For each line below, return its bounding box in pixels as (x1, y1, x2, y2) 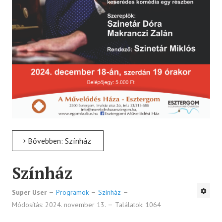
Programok (56, 188, 89, 197)
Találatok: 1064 (115, 200, 161, 210)
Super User (12, 188, 47, 197)
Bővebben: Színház (26, 136, 91, 146)
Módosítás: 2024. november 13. (12, 200, 108, 210)
